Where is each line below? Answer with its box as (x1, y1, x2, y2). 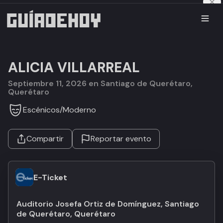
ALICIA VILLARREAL (8, 58, 140, 77)
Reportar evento (91, 133, 151, 144)
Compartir (26, 133, 64, 144)
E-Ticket (33, 172, 67, 183)
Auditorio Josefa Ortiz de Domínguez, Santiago (16, 199, 199, 209)
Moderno (63, 104, 96, 115)
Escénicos (23, 104, 60, 115)
